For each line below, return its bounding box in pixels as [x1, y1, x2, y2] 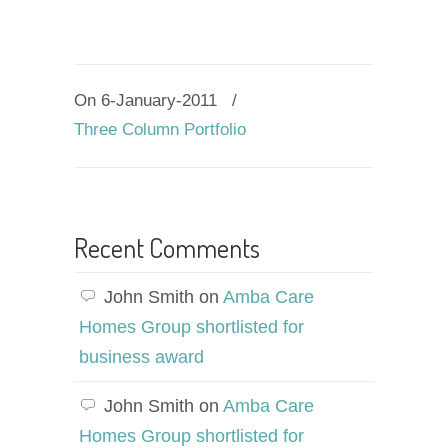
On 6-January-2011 [74, 91, 222, 110]
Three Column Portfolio [74, 120, 246, 139]
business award [79, 347, 204, 367]
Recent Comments [74, 231, 260, 264]
